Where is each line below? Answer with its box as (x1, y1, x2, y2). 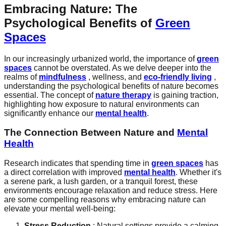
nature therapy (95, 90, 151, 99)
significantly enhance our (4, 108, 95, 118)
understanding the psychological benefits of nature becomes (4, 81, 218, 90)
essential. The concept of (4, 90, 95, 99)
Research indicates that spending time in (4, 159, 151, 168)
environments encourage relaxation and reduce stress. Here (4, 186, 217, 195)
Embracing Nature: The (4, 2, 137, 16)
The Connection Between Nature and (4, 127, 177, 138)
